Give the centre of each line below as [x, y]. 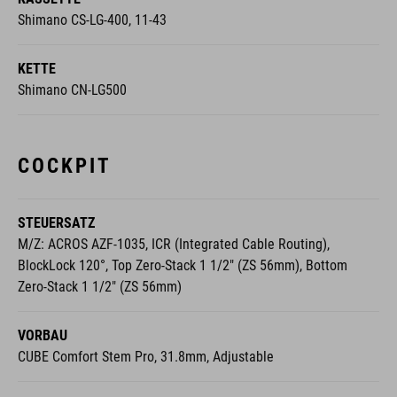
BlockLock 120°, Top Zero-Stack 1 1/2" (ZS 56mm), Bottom [183, 265]
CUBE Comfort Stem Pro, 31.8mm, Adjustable [146, 356]
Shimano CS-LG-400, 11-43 [92, 19]
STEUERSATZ [56, 222]
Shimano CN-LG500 [72, 90]
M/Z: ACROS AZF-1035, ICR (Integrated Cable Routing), [174, 244]
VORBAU [43, 335]
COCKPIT [64, 165]
